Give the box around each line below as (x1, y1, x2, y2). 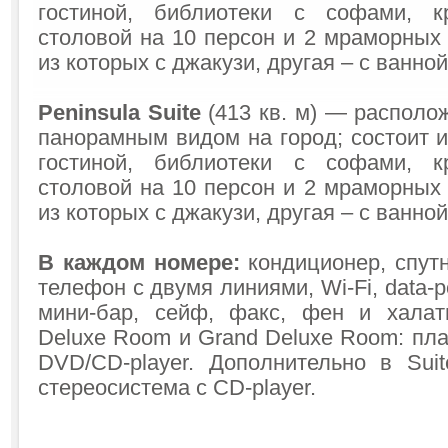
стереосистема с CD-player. (38, 376, 316, 400)
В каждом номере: (38, 251, 240, 275)
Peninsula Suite (38, 101, 201, 125)
